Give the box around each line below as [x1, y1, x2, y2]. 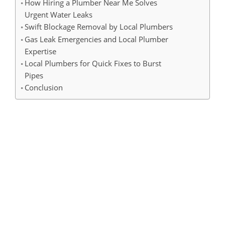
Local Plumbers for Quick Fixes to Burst [25, 58, 162, 68]
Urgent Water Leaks [25, 9, 93, 20]
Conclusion [25, 82, 63, 92]
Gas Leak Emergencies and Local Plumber [25, 34, 169, 44]
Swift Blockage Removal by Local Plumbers [25, 21, 173, 32]
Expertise [25, 46, 57, 56]
